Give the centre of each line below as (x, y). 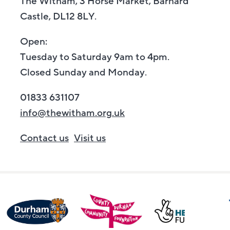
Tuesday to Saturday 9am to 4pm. (95, 57)
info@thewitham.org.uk (73, 113)
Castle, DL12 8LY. (59, 16)
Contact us (45, 138)
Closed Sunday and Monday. (84, 72)
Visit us (90, 138)
